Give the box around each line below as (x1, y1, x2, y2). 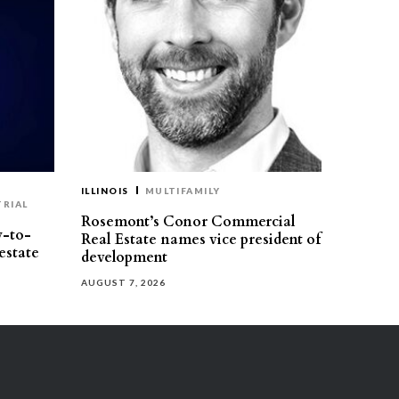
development (81, 248, 167, 267)
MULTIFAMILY (144, 185, 221, 196)
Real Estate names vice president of (81, 230, 321, 249)
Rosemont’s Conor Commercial (81, 212, 296, 232)
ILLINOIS (81, 185, 129, 196)
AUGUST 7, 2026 (81, 277, 166, 288)
